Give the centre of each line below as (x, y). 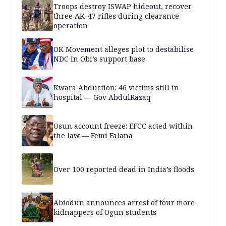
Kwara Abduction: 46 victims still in (116, 88)
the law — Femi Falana (93, 136)
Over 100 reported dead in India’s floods (124, 169)
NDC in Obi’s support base (99, 59)
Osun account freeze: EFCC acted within (123, 126)
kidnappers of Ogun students (105, 212)
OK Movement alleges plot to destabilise (124, 49)
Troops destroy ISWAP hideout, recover (123, 6)
